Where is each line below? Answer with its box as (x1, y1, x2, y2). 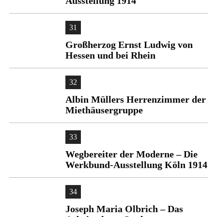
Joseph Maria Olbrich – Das (65, 203, 183, 214)
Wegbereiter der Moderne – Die (65, 149, 198, 159)
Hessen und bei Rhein (65, 50, 155, 61)
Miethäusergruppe (65, 105, 143, 115)
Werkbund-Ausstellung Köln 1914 (65, 159, 207, 170)
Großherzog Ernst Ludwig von (65, 39, 193, 50)
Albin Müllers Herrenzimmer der (65, 94, 206, 105)
